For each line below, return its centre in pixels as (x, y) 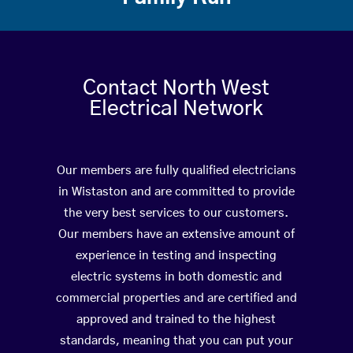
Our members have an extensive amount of (176, 235)
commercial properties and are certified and (176, 299)
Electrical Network (176, 109)
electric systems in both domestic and (176, 277)
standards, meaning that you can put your (176, 341)
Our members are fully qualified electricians (176, 171)
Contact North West (176, 89)
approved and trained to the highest (176, 320)
